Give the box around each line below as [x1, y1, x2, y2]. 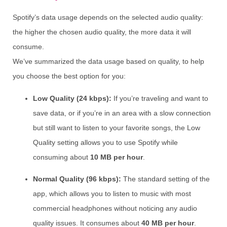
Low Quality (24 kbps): [33, 94, 111, 102]
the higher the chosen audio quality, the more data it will [13, 28, 191, 36]
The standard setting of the [121, 175, 210, 183]
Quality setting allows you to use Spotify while [33, 138, 178, 146]
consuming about [33, 153, 90, 161]
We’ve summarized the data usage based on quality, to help [13, 57, 204, 66]
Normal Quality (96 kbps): [33, 175, 121, 183]
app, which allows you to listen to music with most [33, 190, 191, 198]
